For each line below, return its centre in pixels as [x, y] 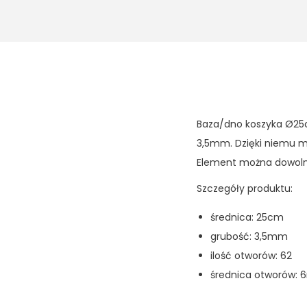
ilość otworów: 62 [251, 256]
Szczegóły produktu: [245, 188]
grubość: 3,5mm [249, 236]
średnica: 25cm [247, 217]
